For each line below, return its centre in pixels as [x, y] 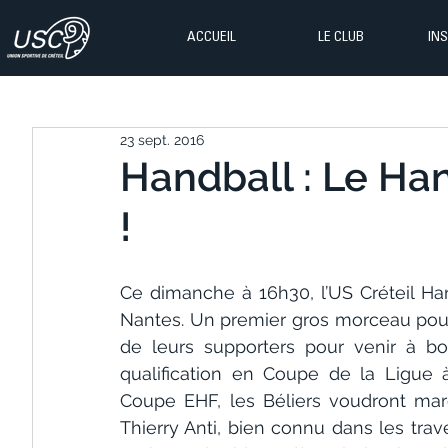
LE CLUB [340, 38]
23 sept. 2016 [162, 139]
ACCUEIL [211, 38]
